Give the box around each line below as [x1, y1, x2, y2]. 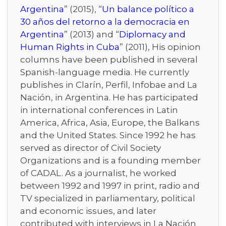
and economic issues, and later [20, 206, 156, 216]
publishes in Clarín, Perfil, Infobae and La [20, 80, 197, 90]
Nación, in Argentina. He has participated [20, 92, 198, 102]
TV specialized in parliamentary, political [20, 193, 195, 203]
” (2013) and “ [64, 29, 119, 39]
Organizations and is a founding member [20, 155, 201, 165]
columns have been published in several [20, 54, 198, 65]
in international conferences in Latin [20, 105, 178, 115]
